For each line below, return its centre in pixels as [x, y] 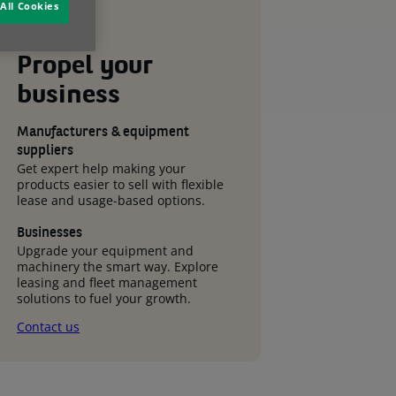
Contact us [48, 327]
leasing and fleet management [107, 282]
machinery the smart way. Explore [118, 267]
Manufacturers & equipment [103, 133]
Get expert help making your [101, 168]
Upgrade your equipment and [105, 251]
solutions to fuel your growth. [104, 298]
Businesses [49, 233]
